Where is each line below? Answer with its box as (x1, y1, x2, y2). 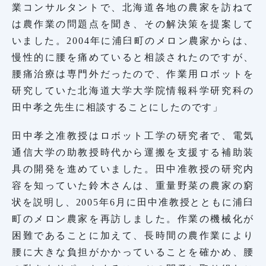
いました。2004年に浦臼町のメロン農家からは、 (12, 35, 254, 46)
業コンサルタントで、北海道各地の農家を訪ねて (12, 2, 254, 12)
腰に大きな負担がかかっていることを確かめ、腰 (12, 246, 254, 257)
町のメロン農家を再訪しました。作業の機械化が (12, 213, 254, 224)
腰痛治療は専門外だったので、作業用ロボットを (12, 68, 254, 79)
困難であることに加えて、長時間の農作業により (12, 230, 254, 240)
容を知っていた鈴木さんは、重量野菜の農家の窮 (12, 180, 254, 191)
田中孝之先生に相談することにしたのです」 (12, 102, 223, 112)
